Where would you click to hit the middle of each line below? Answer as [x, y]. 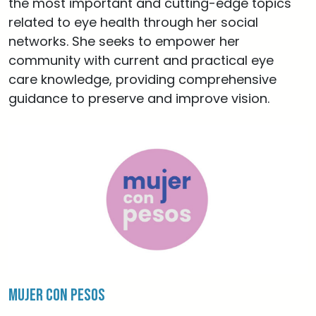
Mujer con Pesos [57, 295]
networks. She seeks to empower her [124, 41]
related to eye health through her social [133, 22]
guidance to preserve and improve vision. [139, 98]
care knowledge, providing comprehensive [142, 79]
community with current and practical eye [141, 60]
